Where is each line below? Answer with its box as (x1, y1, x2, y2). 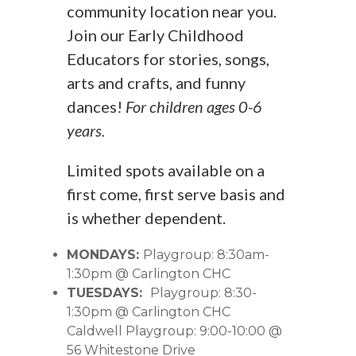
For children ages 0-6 (126, 97, 262, 116)
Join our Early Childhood (67, 25, 244, 44)
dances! (67, 97, 126, 116)
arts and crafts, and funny (67, 73, 246, 92)
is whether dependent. (67, 208, 226, 227)
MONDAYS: (67, 247, 143, 262)
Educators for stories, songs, (67, 49, 269, 68)
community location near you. (67, 2, 277, 21)
